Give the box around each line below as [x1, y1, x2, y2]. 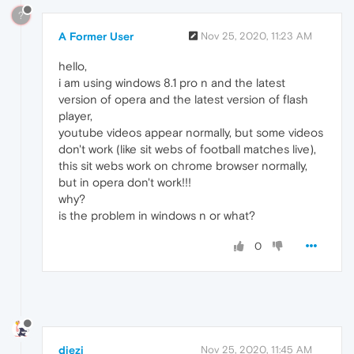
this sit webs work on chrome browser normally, [58, 158, 307, 172]
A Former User [58, 29, 134, 43]
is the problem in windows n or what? [58, 208, 255, 222]
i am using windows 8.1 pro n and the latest [58, 75, 285, 89]
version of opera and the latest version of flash [58, 92, 308, 106]
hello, [58, 58, 87, 73]
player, [58, 108, 92, 122]
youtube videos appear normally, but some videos [58, 125, 323, 139]
